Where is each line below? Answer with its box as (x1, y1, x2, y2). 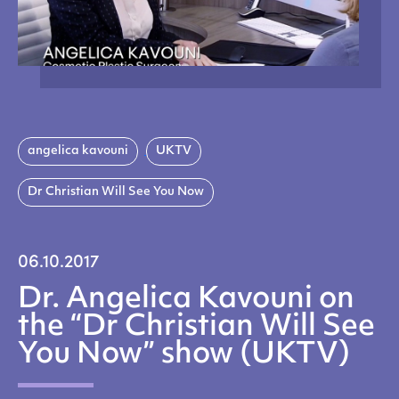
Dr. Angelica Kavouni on (18, 286, 354, 314)
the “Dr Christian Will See (18, 313, 375, 342)
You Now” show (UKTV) (18, 341, 350, 370)
